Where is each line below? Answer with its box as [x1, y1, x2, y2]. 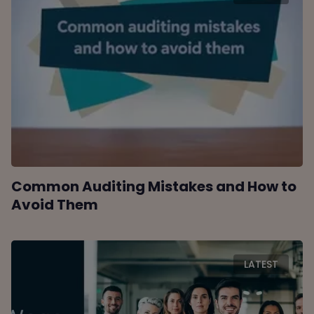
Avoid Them [11, 194, 99, 214]
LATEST [243, 257, 278, 271]
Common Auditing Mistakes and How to [11, 176, 297, 196]
